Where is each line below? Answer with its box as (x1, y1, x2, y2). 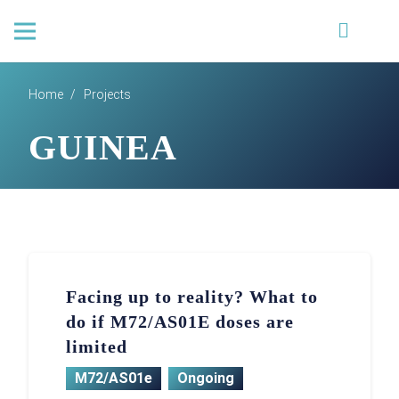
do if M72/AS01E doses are (66, 311, 295, 331)
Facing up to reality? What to (66, 286, 319, 306)
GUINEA (28, 127, 177, 167)
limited (66, 336, 128, 356)
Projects (83, 87, 131, 102)
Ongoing (177, 370, 235, 387)
